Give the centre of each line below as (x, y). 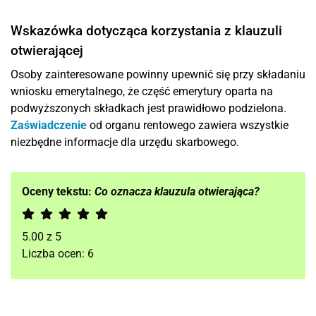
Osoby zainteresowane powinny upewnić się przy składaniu (158, 74)
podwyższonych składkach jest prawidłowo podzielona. (148, 108)
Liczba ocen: (55, 254)
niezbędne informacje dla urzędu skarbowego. (125, 142)
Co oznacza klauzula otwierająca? (177, 192)
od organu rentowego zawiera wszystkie (189, 125)
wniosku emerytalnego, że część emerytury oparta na (142, 91)
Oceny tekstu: (58, 192)
